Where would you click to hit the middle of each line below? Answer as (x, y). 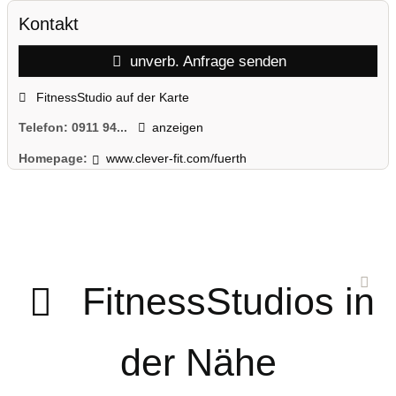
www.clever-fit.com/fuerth (176, 158)
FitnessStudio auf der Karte (110, 97)
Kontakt (49, 24)
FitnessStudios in (228, 302)
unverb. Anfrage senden (206, 61)
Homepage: (53, 158)
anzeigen (177, 128)
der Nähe (198, 363)
